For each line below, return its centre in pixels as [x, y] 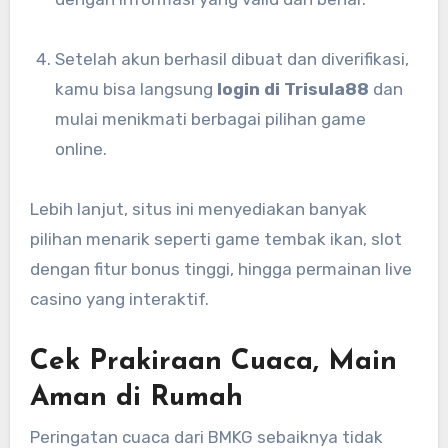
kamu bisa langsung [136, 89]
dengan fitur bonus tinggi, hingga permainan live [220, 269]
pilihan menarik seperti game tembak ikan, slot [215, 239]
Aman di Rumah [136, 398]
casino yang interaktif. [119, 299]
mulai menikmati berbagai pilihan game [211, 119]
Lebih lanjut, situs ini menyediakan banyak [198, 209]
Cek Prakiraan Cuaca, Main [213, 362]
